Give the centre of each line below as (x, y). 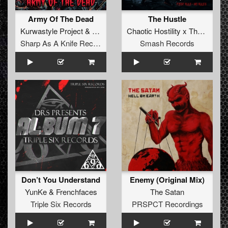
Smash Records (167, 43)
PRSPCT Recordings (167, 204)
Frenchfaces (76, 192)
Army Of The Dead (61, 19)
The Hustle (167, 19)
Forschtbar (110, 31)
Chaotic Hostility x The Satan (201, 31)
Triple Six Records (61, 204)
